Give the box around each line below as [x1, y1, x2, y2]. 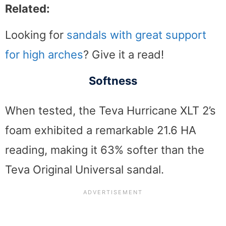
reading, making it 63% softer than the [5, 143, 204, 157]
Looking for [5, 28, 67, 41]
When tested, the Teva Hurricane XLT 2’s [5, 104, 216, 118]
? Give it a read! [83, 47, 164, 61]
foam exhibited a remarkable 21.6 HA [5, 124, 196, 137]
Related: [5, 2, 50, 15]
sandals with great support [67, 28, 206, 41]
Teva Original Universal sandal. [5, 163, 164, 177]
